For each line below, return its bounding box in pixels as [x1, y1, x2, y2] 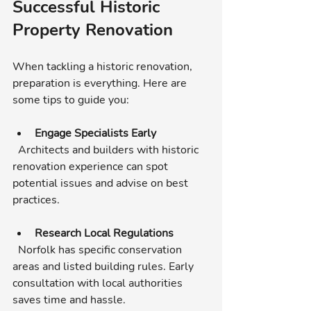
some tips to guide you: [12, 92, 129, 108]
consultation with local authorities [12, 275, 185, 291]
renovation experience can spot [12, 158, 171, 174]
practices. [12, 192, 60, 208]
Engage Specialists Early [35, 125, 156, 141]
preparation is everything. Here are [12, 75, 190, 91]
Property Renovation [12, 18, 173, 41]
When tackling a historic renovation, [12, 58, 195, 74]
